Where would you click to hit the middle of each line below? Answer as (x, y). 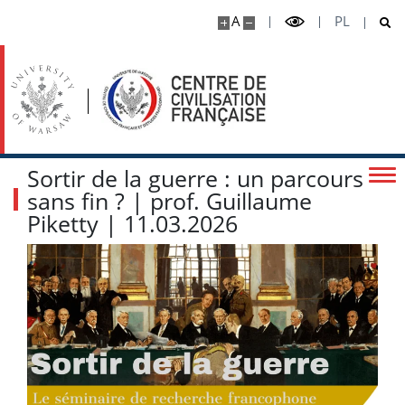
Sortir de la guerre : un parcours (195, 178)
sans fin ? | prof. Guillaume (170, 201)
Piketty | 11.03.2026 (132, 223)
